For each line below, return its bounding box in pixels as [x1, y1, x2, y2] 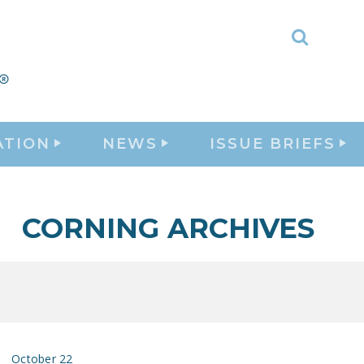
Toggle [298, 36, 357, 60]
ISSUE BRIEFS [210, 134, 336, 153]
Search [298, 60, 356, 84]
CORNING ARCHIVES [21, 211, 314, 245]
